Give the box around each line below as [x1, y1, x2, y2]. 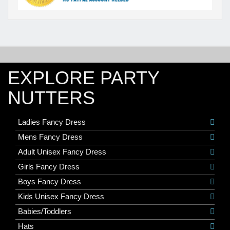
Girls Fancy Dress [18, 162, 80, 171]
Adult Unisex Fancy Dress [18, 147, 106, 156]
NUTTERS [8, 87, 95, 108]
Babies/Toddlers [18, 206, 71, 216]
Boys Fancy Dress [18, 177, 81, 186]
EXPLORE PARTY [8, 67, 159, 88]
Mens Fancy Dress [18, 132, 83, 141]
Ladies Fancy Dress [18, 117, 86, 126]
